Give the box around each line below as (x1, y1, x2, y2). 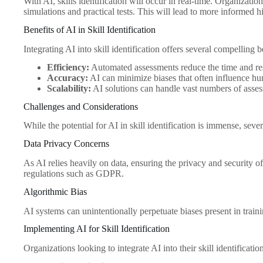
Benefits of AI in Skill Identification (23, 25, 156, 35)
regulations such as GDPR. (23, 168, 124, 179)
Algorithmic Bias (23, 186, 87, 197)
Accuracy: (47, 72, 88, 83)
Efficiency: (47, 62, 89, 72)
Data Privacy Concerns (23, 139, 109, 149)
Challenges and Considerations (23, 101, 138, 112)
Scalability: (47, 83, 91, 93)
